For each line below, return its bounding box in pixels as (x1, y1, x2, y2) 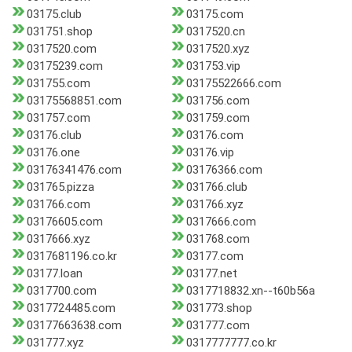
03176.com (185, 128, 244, 143)
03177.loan (27, 266, 82, 281)
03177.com (185, 249, 244, 264)
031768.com (185, 232, 250, 247)
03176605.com (27, 214, 103, 229)
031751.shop (27, 24, 93, 39)
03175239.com (27, 59, 103, 74)
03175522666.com (185, 76, 281, 91)
